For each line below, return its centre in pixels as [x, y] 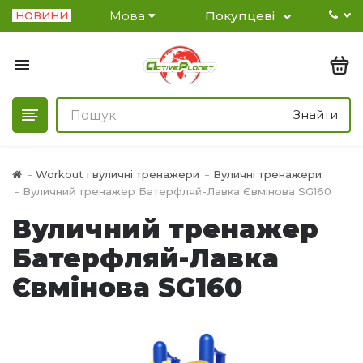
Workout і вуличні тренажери [117, 174]
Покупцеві [240, 16]
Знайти [316, 115]
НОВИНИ [42, 15]
